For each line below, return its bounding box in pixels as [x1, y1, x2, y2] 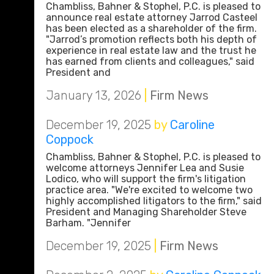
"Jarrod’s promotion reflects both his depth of [46, 34, 257, 45]
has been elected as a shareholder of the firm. [46, 23, 257, 34]
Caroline [170, 117, 215, 132]
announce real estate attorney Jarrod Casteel [46, 12, 257, 23]
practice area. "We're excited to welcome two [46, 184, 253, 196]
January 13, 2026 [46, 88, 141, 103]
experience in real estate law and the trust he [46, 45, 256, 56]
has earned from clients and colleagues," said [46, 56, 254, 67]
